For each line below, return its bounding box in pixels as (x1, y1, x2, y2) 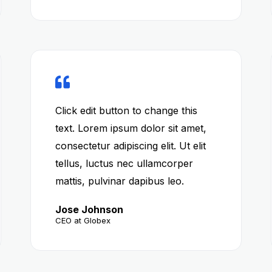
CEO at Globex (55, 216, 110, 225)
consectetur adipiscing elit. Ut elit (55, 140, 206, 152)
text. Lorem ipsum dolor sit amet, (55, 122, 206, 134)
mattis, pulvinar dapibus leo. (55, 175, 184, 187)
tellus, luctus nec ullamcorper (55, 157, 193, 169)
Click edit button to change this (55, 104, 197, 117)
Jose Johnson (55, 203, 123, 216)
